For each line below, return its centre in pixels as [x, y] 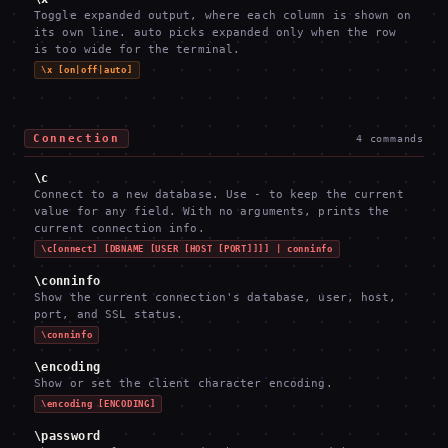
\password [67, 436]
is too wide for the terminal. [137, 49]
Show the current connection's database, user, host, [215, 297]
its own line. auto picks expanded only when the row [215, 32]
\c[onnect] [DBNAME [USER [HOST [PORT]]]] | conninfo [187, 249]
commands [396, 138]
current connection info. [119, 228]
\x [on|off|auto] [87, 70]
